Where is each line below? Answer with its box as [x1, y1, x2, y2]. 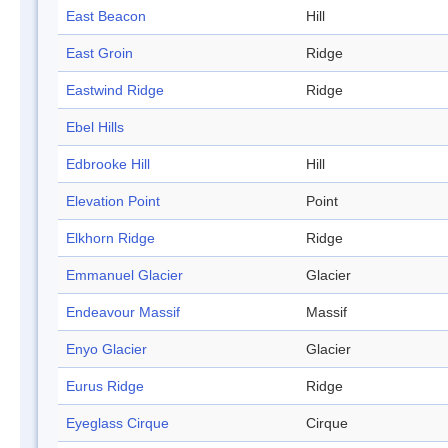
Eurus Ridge [66, 378, 144, 395]
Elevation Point [66, 193, 160, 210]
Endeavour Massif [66, 304, 180, 321]
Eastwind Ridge [66, 82, 164, 99]
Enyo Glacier [66, 341, 147, 358]
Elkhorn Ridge [66, 230, 155, 247]
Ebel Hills [66, 119, 124, 136]
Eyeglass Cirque [66, 415, 169, 432]
